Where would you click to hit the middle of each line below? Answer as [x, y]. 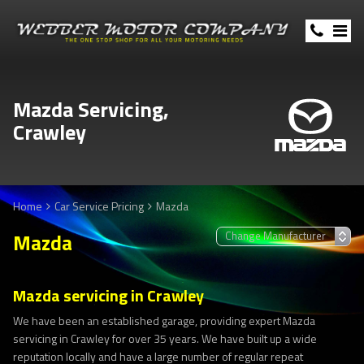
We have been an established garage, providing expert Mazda [164, 321]
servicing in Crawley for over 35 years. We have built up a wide [165, 338]
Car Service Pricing [99, 206]
